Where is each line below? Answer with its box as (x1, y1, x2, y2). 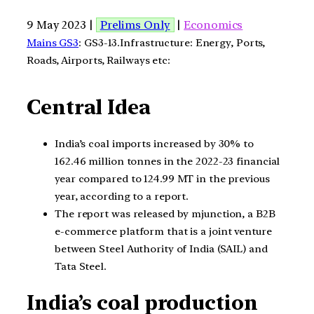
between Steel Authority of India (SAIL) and (55, 242, 268, 255)
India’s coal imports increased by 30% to (55, 137, 254, 150)
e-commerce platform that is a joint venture (55, 224, 272, 238)
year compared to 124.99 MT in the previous (55, 172, 270, 185)
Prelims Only (100, 18, 170, 32)
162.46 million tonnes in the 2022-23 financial (55, 154, 280, 168)
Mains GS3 (27, 36, 79, 49)
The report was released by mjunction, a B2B (55, 207, 275, 220)
